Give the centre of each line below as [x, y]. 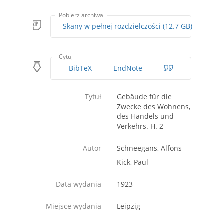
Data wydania [78, 184]
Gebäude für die [144, 96]
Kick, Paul [133, 162]
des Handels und [145, 116]
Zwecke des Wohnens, [154, 106]
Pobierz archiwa [81, 15]
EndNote [128, 68]
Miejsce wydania [73, 206]
